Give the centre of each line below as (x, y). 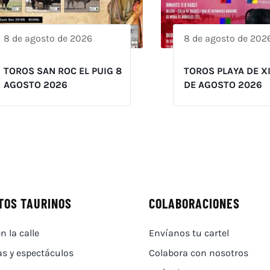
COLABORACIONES (194, 203)
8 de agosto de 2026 (48, 39)
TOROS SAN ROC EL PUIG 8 (63, 71)
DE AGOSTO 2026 (223, 85)
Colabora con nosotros (198, 253)
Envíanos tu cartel (189, 233)
